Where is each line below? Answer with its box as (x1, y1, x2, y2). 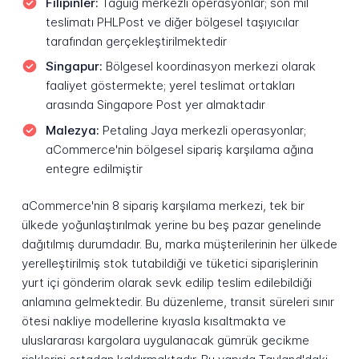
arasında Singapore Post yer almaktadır (45, 97, 265, 113)
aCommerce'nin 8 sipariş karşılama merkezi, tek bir (21, 198, 305, 214)
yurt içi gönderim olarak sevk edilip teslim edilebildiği (21, 275, 312, 291)
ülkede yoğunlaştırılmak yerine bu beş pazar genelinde (21, 217, 321, 233)
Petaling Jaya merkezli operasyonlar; (99, 122, 306, 138)
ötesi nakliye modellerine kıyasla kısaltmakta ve (21, 313, 286, 329)
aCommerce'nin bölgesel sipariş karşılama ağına (45, 141, 313, 157)
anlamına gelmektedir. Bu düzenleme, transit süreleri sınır (21, 294, 334, 310)
